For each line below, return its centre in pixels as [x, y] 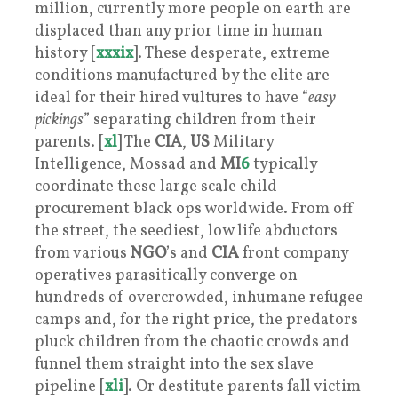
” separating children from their [200, 120]
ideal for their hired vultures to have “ [171, 98]
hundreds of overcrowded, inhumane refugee [199, 298]
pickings [59, 120]
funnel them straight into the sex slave [174, 364]
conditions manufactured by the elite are [182, 76]
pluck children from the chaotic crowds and [192, 342]
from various [83, 253]
